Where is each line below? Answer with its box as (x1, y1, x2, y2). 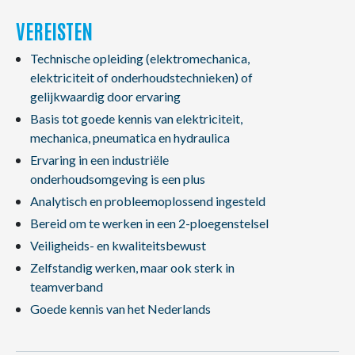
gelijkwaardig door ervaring (29, 89, 181, 104)
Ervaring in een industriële (29, 152, 169, 167)
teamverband (29, 279, 103, 294)
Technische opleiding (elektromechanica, (29, 51, 250, 66)
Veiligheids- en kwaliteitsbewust (29, 238, 206, 253)
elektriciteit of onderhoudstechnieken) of (29, 70, 253, 85)
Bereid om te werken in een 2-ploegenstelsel (29, 216, 269, 231)
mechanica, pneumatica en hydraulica (29, 130, 230, 145)
